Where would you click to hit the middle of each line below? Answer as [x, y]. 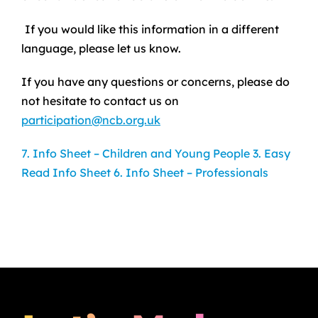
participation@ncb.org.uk [91, 120]
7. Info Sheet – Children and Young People [135, 153]
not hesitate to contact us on [100, 101]
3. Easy [271, 153]
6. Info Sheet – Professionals [191, 172]
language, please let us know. [101, 48]
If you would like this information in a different [152, 29]
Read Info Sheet [66, 172]
